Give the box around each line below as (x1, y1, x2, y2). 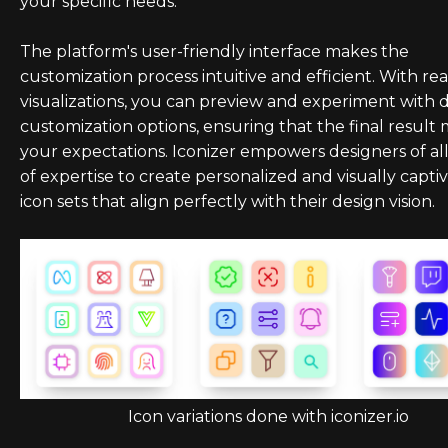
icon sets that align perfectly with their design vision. (20, 192, 435, 211)
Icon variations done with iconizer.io (127, 407, 409, 427)
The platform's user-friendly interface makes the (20, 42, 409, 61)
